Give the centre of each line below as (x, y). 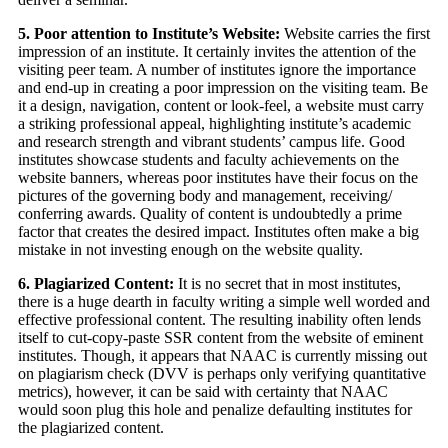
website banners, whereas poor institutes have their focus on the (218, 178)
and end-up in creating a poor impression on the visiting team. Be (223, 88)
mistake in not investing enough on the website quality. (190, 250)
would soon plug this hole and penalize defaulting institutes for (215, 410)
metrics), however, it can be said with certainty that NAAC (203, 392)
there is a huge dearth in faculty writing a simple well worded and (224, 302)
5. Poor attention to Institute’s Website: (149, 34)
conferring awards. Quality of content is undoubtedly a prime (210, 214)
